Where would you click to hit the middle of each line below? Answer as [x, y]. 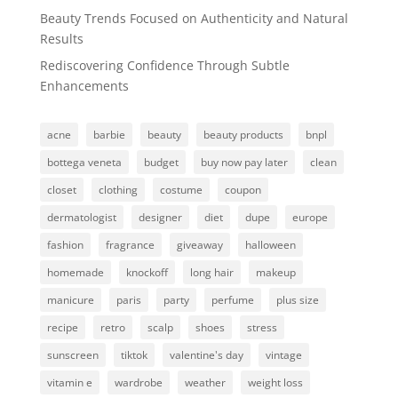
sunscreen [72, 354]
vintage [283, 354]
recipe [62, 327]
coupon [243, 189]
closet [61, 189]
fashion [65, 244]
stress [262, 327]
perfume [232, 299]
